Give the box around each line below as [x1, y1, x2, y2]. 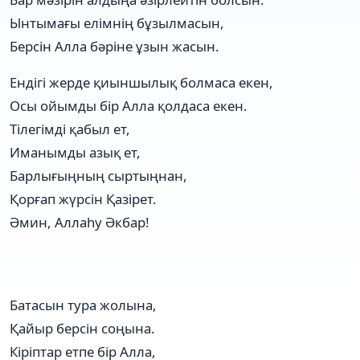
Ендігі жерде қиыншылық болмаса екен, [10, 72, 273, 92]
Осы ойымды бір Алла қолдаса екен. [10, 96, 247, 115]
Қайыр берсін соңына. [10, 318, 155, 337]
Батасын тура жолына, [10, 295, 157, 314]
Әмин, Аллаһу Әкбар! [10, 212, 149, 231]
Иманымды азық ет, [10, 142, 141, 162]
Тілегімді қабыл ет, [10, 119, 130, 138]
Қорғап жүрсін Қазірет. [10, 189, 157, 208]
